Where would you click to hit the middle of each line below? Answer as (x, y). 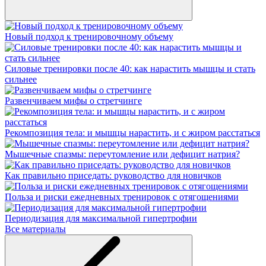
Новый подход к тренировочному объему (89, 37)
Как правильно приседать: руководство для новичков (113, 175)
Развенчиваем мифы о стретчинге (73, 101)
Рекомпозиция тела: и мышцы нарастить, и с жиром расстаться (132, 133)
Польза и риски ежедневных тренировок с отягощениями (122, 197)
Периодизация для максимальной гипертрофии (101, 218)
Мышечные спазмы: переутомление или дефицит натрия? (122, 154)
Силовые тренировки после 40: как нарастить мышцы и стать (130, 69)
